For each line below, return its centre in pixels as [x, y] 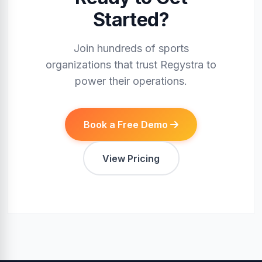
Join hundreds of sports [131, 49]
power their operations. [131, 81]
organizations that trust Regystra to [131, 65]
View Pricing [131, 158]
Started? [131, 20]
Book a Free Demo [126, 125]
